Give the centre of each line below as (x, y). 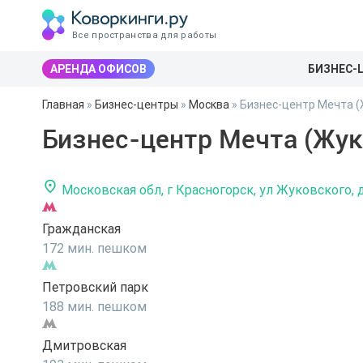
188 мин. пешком (94, 306)
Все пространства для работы (145, 35)
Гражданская (81, 228)
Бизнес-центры (137, 105)
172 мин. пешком (94, 248)
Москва (209, 105)
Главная (63, 105)
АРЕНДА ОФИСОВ (98, 69)
